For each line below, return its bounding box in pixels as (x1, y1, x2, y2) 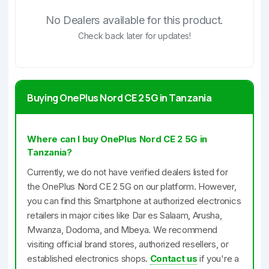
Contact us (150, 253, 198, 264)
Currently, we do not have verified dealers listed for (27, 166, 228, 178)
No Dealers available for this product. (46, 14, 223, 26)
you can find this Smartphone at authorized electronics (27, 195, 241, 207)
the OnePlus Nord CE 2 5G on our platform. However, (27, 181, 237, 192)
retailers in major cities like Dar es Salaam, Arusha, (27, 210, 222, 221)
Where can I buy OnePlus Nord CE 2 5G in (27, 133, 208, 145)
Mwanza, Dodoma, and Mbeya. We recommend (27, 224, 218, 235)
